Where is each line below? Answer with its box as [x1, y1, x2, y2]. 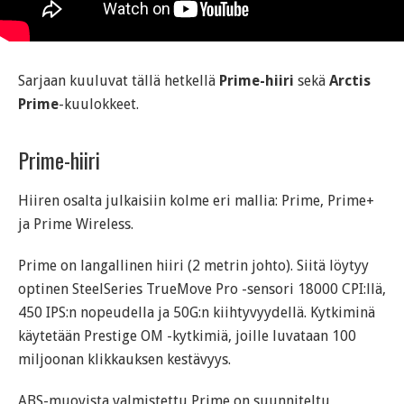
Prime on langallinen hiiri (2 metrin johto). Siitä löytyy [18, 256, 369, 274]
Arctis [329, 71, 371, 89]
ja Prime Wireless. [18, 215, 133, 233]
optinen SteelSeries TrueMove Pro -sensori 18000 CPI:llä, [18, 280, 386, 298]
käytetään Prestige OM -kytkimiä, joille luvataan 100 [18, 326, 356, 344]
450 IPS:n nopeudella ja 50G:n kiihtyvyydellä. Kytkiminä [18, 303, 375, 321]
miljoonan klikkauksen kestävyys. [18, 350, 231, 368]
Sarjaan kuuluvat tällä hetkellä [18, 71, 219, 89]
